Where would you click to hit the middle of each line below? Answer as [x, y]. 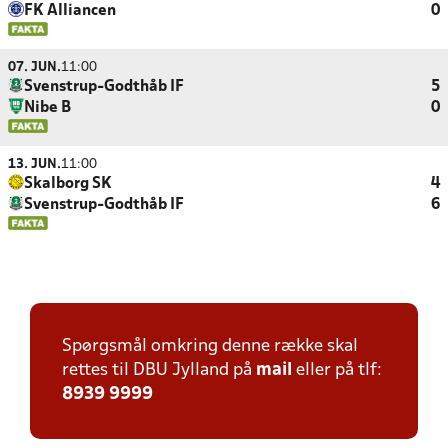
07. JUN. [34, 67]
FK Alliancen [70, 11]
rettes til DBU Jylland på [159, 370]
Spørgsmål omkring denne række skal [210, 346]
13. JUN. [34, 164]
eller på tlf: [337, 370]
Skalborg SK [68, 184]
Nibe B [47, 108]
